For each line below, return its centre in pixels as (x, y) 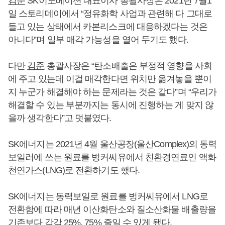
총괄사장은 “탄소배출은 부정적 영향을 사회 (128, 66)
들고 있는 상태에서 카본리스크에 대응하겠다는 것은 (108, 26)
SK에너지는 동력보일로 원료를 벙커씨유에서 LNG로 (108, 196)
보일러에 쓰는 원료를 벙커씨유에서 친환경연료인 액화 (112, 157)
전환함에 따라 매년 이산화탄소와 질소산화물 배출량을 (112, 209)
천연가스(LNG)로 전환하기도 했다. (74, 170)
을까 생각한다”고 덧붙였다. (60, 118)
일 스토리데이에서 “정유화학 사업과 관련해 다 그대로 (110, 13)
